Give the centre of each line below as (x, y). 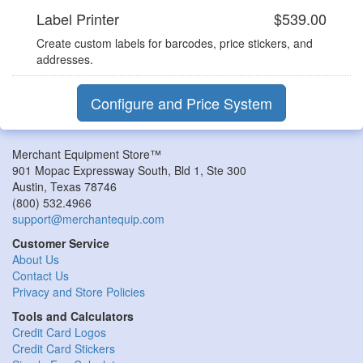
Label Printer (78, 19)
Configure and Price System (181, 103)
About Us (36, 260)
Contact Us (41, 276)
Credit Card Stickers (64, 349)
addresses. (65, 60)
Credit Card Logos (59, 333)
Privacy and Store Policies (79, 292)
